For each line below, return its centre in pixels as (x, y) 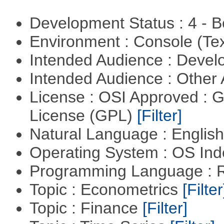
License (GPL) (83, 116)
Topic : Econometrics (106, 190)
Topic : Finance (86, 208)
